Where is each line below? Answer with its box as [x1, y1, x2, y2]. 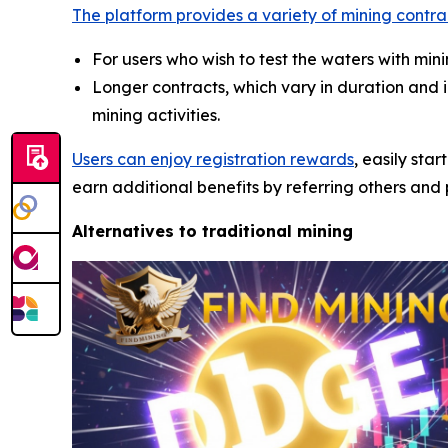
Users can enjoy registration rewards [72, 149, 354, 170]
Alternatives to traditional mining [72, 221, 353, 242]
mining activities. [92, 105, 220, 126]
